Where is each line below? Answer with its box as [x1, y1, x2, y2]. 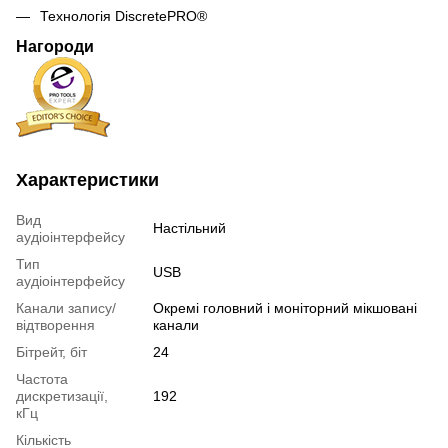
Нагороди [16, 37, 94, 56]
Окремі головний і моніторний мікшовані [153, 300, 417, 317]
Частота [16, 371, 68, 388]
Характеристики [16, 170, 159, 191]
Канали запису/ [16, 300, 116, 317]
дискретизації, [16, 388, 108, 405]
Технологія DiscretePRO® [40, 7, 207, 24]
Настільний [153, 220, 226, 237]
